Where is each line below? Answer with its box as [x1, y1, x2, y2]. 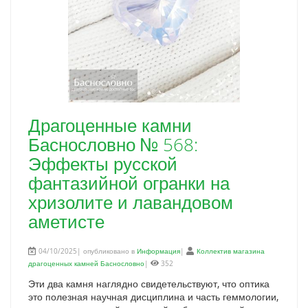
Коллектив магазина [197, 247, 265, 256]
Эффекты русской [28, 152, 177, 176]
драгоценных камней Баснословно [28, 259, 144, 268]
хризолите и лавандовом [28, 190, 233, 214]
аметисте [28, 210, 104, 234]
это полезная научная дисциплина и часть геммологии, [28, 290, 278, 303]
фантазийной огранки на [28, 171, 230, 195]
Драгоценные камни [28, 113, 192, 137]
